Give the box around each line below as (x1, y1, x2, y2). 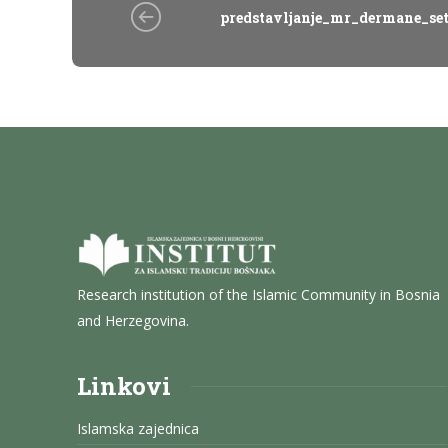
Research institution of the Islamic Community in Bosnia (77, 285, 440, 305)
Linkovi (77, 370, 171, 403)
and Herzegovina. (77, 311, 189, 331)
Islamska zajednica (77, 419, 199, 439)
